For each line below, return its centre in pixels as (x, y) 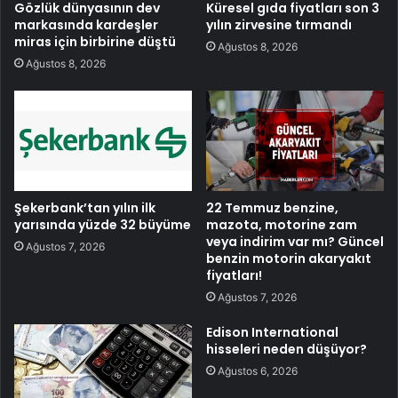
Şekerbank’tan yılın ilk (85, 207)
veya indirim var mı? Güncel (295, 241)
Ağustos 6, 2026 (258, 370)
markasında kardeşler (86, 25)
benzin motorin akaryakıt (289, 258)
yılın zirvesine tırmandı (279, 25)
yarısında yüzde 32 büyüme (103, 224)
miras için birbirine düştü (95, 42)
